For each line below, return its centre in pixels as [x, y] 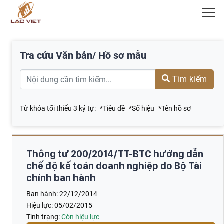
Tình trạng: [44, 217]
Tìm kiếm [189, 79]
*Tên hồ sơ [175, 108]
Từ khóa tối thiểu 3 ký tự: [58, 108]
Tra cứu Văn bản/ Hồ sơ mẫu [83, 55]
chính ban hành [61, 178]
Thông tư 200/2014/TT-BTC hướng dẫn [115, 154]
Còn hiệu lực [80, 217]
